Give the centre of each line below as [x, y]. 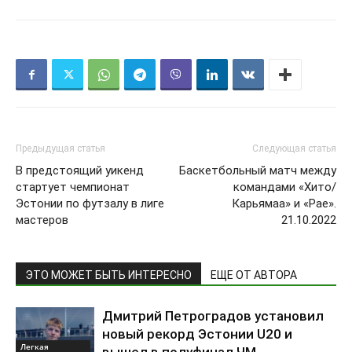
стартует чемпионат [73, 187]
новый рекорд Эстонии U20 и [197, 334]
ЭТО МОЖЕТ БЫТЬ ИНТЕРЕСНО [108, 275]
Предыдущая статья [60, 149]
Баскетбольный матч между [258, 171]
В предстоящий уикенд [80, 171]
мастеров [42, 220]
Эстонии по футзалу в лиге [90, 204]
